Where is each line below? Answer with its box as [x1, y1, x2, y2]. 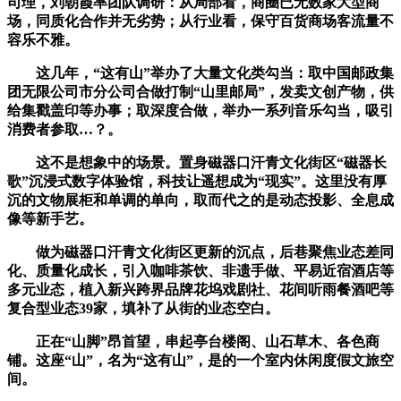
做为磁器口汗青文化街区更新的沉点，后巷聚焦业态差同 [7, 244, 394, 260]
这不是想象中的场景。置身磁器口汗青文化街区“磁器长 [7, 155, 387, 171]
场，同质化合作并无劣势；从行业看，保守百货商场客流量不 [7, 13, 394, 30]
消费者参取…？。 [7, 122, 122, 138]
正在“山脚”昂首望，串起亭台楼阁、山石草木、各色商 [7, 334, 380, 350]
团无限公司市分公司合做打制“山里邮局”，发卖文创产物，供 [7, 84, 394, 100]
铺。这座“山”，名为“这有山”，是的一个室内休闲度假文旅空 [7, 353, 394, 369]
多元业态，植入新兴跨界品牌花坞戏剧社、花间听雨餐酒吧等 [7, 282, 394, 298]
